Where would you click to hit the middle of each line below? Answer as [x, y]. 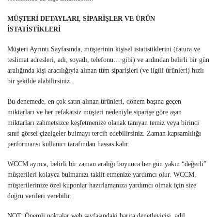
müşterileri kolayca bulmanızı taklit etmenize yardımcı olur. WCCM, [102, 174]
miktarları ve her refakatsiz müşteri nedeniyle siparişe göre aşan [94, 112]
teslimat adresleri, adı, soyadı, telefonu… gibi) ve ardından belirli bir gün [108, 60]
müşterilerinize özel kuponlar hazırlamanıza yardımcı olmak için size [102, 185]
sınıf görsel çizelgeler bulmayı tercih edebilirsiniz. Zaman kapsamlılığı [104, 133]
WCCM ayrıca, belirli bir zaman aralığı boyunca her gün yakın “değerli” [107, 164]
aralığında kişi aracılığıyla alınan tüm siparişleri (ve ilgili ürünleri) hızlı [106, 71]
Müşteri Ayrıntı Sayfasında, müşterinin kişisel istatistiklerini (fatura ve [104, 49]
